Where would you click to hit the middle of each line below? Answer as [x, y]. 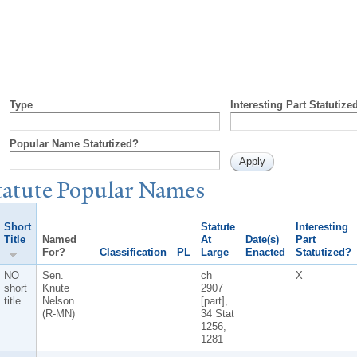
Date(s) [262, 239]
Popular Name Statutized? [74, 143]
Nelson [58, 300]
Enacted [265, 252]
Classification [133, 252]
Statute [218, 226]
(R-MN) [58, 313]
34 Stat [217, 313]
